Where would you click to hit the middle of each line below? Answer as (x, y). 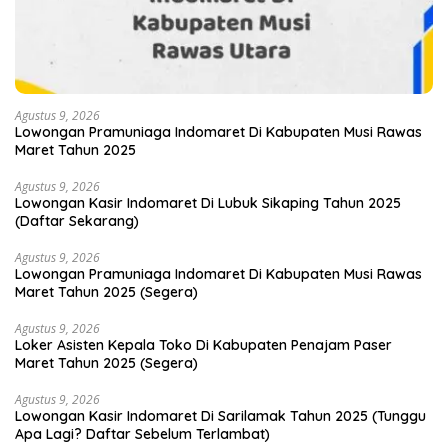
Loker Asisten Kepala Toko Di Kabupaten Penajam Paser (203, 345)
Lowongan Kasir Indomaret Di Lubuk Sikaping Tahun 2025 (208, 203)
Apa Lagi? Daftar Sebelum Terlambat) (142, 434)
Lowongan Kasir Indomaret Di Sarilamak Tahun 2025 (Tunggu (220, 416)
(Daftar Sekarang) (77, 221)
